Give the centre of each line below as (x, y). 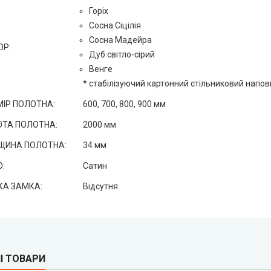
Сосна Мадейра (120, 40)
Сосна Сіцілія (115, 25)
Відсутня (100, 186)
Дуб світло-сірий (122, 54)
